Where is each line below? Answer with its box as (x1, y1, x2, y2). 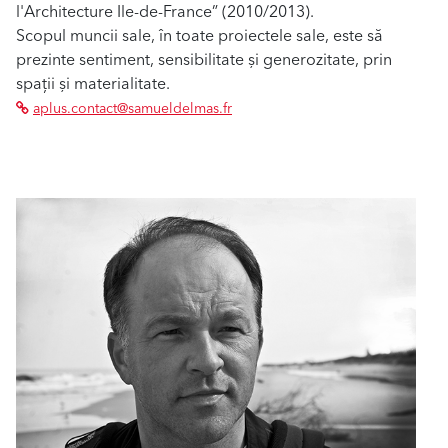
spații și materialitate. (16, 69, 170, 98)
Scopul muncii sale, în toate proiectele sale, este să (16, 21, 383, 50)
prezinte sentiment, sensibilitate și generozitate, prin (16, 45, 392, 74)
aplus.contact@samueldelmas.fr (33, 96, 232, 121)
